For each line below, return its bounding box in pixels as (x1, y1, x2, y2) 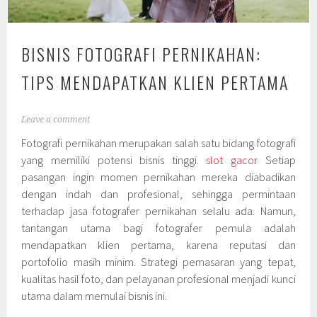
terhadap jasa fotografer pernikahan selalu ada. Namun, (21, 204, 296, 219)
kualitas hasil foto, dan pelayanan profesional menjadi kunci (21, 272, 296, 287)
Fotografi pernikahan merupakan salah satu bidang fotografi (21, 136, 296, 151)
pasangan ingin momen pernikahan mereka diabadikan (21, 170, 296, 185)
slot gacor (206, 153, 258, 168)
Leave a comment (21, 115, 91, 125)
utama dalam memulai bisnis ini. (21, 289, 168, 304)
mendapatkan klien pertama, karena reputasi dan (21, 238, 296, 253)
